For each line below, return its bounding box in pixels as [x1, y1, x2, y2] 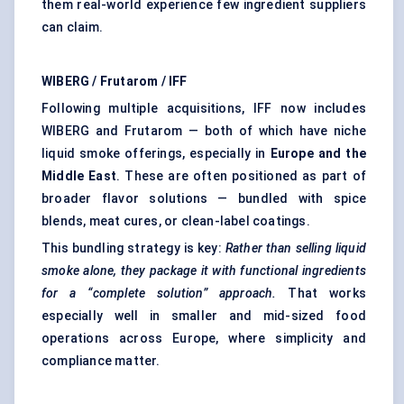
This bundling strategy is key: [41, 241, 225, 256]
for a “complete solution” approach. [41, 286, 277, 301]
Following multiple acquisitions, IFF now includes [41, 101, 366, 116]
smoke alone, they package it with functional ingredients [41, 263, 366, 279]
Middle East [41, 169, 117, 184]
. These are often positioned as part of [116, 169, 366, 184]
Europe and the [270, 146, 366, 161]
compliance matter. [41, 353, 161, 369]
